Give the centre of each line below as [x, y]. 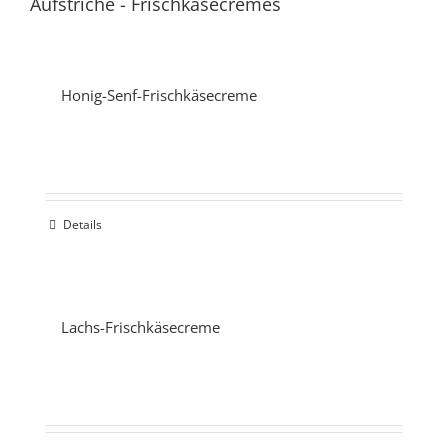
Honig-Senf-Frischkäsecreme [159, 95]
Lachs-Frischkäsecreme [140, 327]
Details [82, 225]
